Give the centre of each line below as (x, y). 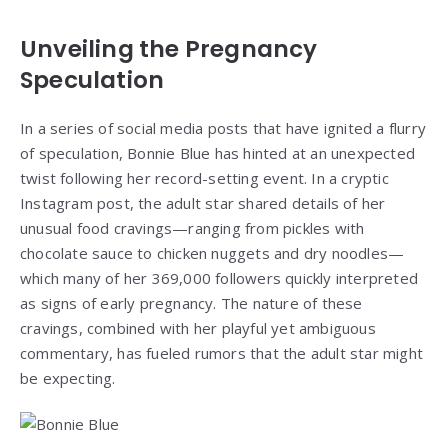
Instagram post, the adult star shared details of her (203, 202)
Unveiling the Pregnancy (169, 48)
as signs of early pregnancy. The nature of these (191, 302)
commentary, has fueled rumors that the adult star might (222, 352)
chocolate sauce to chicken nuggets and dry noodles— (212, 252)
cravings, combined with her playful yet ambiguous (198, 327)
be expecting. (68, 377)
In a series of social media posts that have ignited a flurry (223, 127)
